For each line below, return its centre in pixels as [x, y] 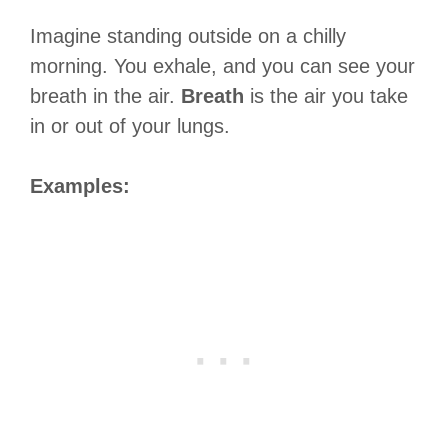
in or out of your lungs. [130, 125]
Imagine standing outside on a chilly [188, 35]
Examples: [80, 185]
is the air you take [326, 95]
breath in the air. [105, 95]
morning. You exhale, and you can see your [222, 65]
